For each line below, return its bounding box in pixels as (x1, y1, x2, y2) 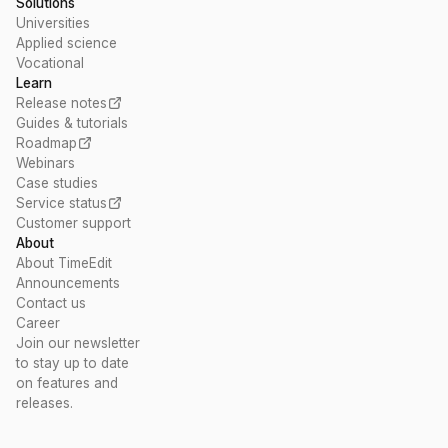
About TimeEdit (16, 255, 112, 271)
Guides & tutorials (16, 115, 128, 131)
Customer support (16, 215, 131, 231)
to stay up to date (16, 355, 129, 371)
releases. (16, 395, 73, 411)
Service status (16, 195, 107, 211)
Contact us (16, 295, 86, 311)
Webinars (16, 155, 75, 171)
